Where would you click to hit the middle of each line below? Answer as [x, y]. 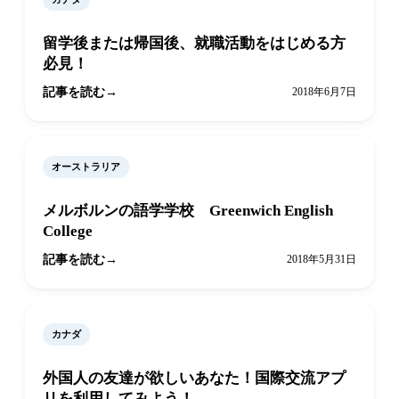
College [68, 232]
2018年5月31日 [322, 260]
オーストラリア [86, 167]
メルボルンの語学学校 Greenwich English [188, 211]
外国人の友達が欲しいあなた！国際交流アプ [194, 379]
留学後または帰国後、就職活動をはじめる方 [194, 44]
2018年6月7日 [324, 92]
